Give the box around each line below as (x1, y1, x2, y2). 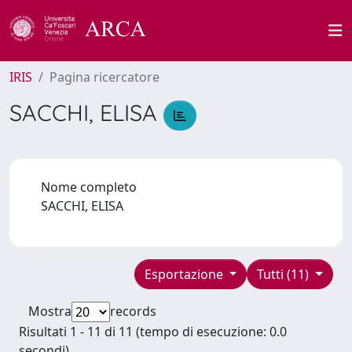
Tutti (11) (257, 265, 313, 283)
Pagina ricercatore (49, 68, 159, 86)
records (110, 302, 156, 320)
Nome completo (41, 178, 137, 196)
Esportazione (144, 265, 226, 283)
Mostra (28, 302, 71, 320)
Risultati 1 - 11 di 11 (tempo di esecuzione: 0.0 (19, 322, 287, 340)
